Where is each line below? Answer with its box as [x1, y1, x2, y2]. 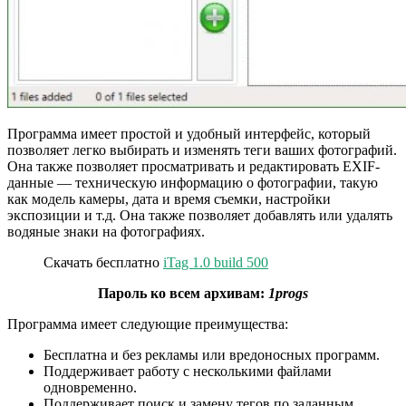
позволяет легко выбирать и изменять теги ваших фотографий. [7, 142, 397, 159]
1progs [268, 285, 308, 302]
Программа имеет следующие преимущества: [7, 316, 288, 333]
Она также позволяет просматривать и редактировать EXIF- [7, 159, 380, 175]
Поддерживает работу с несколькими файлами [43, 363, 332, 380]
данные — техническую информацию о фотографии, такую [7, 175, 378, 191]
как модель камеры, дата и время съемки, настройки [7, 191, 331, 208]
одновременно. [43, 380, 137, 396]
